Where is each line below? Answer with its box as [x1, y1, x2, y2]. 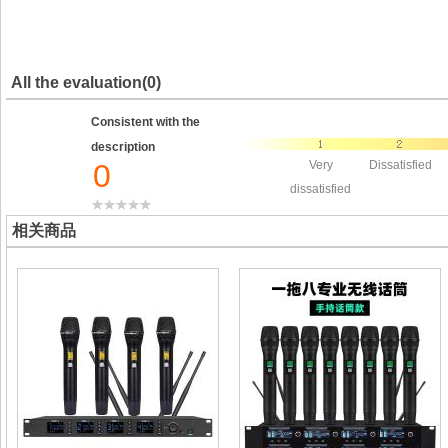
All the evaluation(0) [11, 74, 161, 91]
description [91, 140, 155, 154]
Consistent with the [91, 115, 200, 129]
